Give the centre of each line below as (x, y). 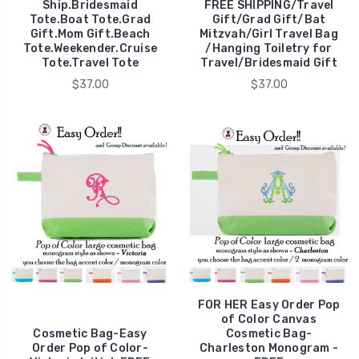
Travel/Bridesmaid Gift (269, 63)
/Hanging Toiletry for (269, 49)
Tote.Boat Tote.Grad (90, 20)
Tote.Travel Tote (90, 63)
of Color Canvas (269, 320)
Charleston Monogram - (269, 349)
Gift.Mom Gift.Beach (90, 34)
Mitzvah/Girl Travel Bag (269, 34)
